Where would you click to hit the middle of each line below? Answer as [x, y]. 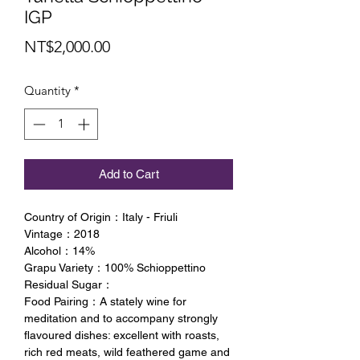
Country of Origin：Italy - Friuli [101, 217]
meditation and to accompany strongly [121, 318]
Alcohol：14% [59, 250]
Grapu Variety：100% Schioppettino [115, 267]
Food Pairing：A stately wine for [105, 301]
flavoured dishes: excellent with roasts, [122, 335]
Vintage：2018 [62, 233]
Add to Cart [129, 174]
